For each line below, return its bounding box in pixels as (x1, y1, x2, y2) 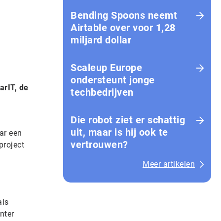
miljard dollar (71, 34, 131, 46)
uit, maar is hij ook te (71, 126, 168, 138)
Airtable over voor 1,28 (71, 22, 176, 34)
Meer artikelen (143, 159, 195, 169)
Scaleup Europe (71, 62, 142, 74)
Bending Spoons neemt (71, 9, 177, 21)
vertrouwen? (71, 139, 128, 150)
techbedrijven (71, 86, 134, 98)
